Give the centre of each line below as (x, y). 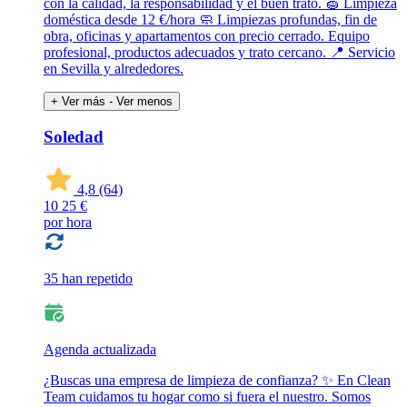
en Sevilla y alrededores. (114, 68)
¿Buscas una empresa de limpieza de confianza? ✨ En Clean (217, 380)
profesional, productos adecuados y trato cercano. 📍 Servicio (219, 52)
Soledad (74, 137)
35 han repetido (88, 278)
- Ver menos (141, 101)
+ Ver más (78, 101)
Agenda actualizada (100, 349)
